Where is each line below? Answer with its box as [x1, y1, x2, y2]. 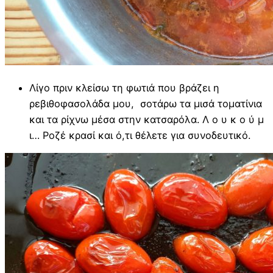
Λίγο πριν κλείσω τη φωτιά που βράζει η [29, 81, 219, 94]
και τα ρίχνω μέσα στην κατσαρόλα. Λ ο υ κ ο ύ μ [29, 113, 264, 126]
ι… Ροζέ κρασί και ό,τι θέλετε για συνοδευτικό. [29, 129, 250, 141]
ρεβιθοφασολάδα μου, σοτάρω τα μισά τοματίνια [29, 97, 262, 110]
